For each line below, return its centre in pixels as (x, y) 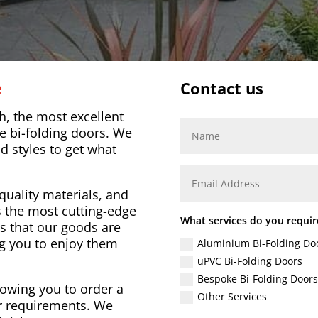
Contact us (221, 88)
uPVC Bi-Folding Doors (250, 261)
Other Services (232, 297)
